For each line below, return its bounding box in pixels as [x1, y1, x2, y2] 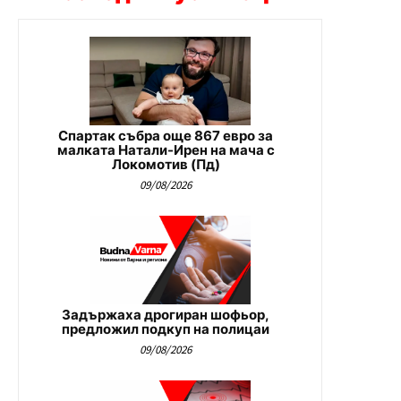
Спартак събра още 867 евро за [58, 127, 273, 145]
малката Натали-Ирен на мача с [56, 141, 275, 159]
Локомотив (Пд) [111, 156, 220, 174]
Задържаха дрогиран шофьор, [62, 306, 269, 324]
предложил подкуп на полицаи [62, 320, 269, 338]
